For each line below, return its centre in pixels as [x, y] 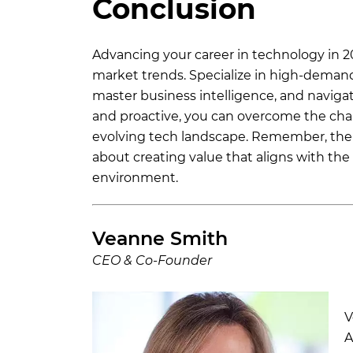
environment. [135, 177]
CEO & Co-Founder [152, 260]
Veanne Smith [160, 238]
